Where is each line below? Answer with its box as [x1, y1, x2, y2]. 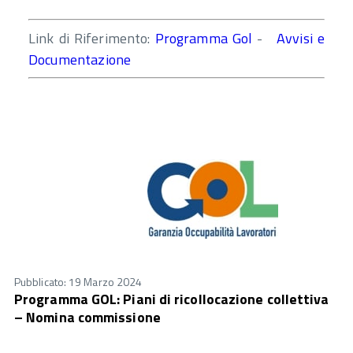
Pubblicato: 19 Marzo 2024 [14, 273, 143, 290]
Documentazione [28, 48, 135, 70]
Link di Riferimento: [28, 27, 155, 49]
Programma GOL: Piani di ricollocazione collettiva [14, 288, 329, 310]
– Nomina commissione [14, 306, 161, 328]
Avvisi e [277, 27, 325, 49]
